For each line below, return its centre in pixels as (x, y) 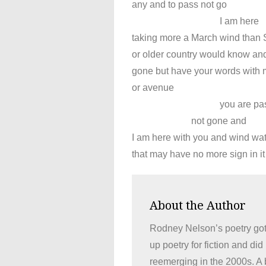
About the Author (198, 205)
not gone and (189, 121)
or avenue (153, 87)
